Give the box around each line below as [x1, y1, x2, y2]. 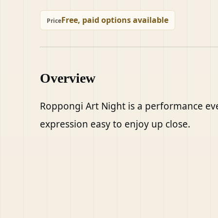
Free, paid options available [61, 15, 168, 25]
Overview [40, 71, 95, 86]
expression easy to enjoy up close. [40, 118, 190, 130]
